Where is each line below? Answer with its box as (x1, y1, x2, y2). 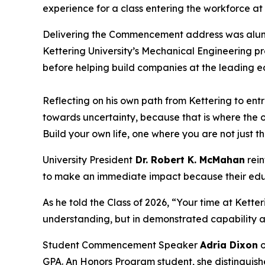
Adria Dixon (200, 239, 258, 251)
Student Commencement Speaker (43, 239, 200, 251)
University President (43, 154, 132, 166)
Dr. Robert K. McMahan (132, 154, 245, 166)
